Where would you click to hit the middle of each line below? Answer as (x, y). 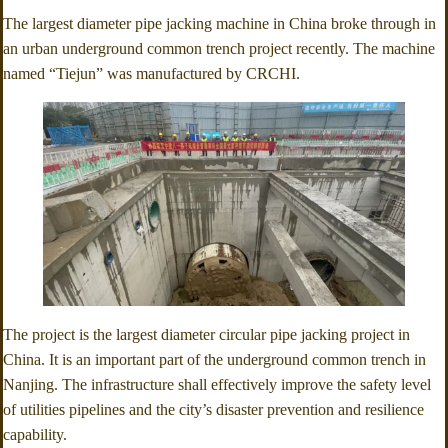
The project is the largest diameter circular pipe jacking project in (206, 334)
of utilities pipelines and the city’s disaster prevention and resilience (213, 409)
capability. (35, 434)
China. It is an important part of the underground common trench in (214, 359)
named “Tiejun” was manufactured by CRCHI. (151, 73)
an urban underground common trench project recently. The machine (219, 48)
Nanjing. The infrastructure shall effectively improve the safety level (217, 384)
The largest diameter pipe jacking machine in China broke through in (219, 23)
